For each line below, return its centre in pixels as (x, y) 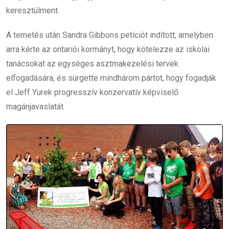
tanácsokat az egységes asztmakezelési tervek (92, 63)
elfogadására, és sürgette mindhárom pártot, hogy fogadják (111, 78)
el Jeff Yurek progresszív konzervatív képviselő (92, 92)
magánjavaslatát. (36, 106)
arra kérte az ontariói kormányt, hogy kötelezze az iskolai (108, 49)
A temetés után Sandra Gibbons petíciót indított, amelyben (110, 35)
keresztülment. (33, 10)
